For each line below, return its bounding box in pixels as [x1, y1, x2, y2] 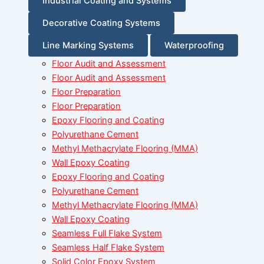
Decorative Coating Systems [42, 17, 160, 28]
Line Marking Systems [42, 39, 134, 51]
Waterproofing [164, 39, 224, 51]
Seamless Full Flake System [52, 227, 162, 239]
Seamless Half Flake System [52, 242, 164, 253]
